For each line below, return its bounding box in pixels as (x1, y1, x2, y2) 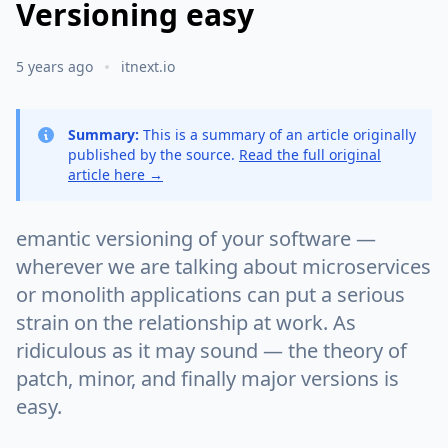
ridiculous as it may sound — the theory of (16, 337, 407, 364)
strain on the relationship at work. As (16, 309, 356, 336)
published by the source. (68, 145, 239, 164)
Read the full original (239, 145, 381, 164)
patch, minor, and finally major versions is (16, 365, 399, 392)
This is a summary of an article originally (139, 125, 416, 144)
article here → (68, 165, 163, 184)
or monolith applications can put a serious (16, 281, 405, 308)
